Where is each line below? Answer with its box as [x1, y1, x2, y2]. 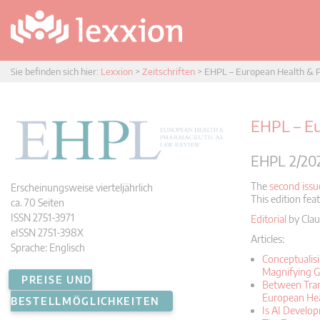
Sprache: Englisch [11, 241, 85, 254]
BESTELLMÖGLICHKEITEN [11, 294, 160, 307]
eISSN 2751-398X [11, 226, 84, 239]
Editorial [251, 213, 286, 225]
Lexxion [101, 66, 133, 77]
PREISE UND [21, 273, 92, 286]
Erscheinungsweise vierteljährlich [11, 181, 153, 194]
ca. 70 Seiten [11, 196, 64, 209]
